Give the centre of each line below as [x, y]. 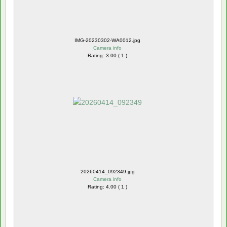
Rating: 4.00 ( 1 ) [107, 186]
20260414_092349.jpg [107, 171]
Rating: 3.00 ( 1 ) [107, 55]
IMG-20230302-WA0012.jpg [107, 40]
